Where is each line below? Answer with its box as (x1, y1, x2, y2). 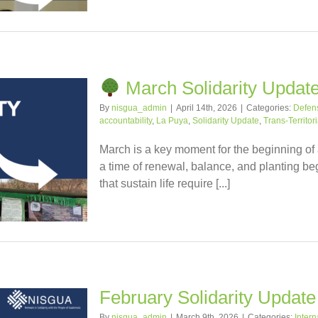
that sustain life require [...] (99, 177, 230, 190)
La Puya (156, 116, 188, 126)
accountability (99, 116, 152, 126)
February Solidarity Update (99, 287, 316, 308)
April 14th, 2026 (176, 103, 237, 114)
